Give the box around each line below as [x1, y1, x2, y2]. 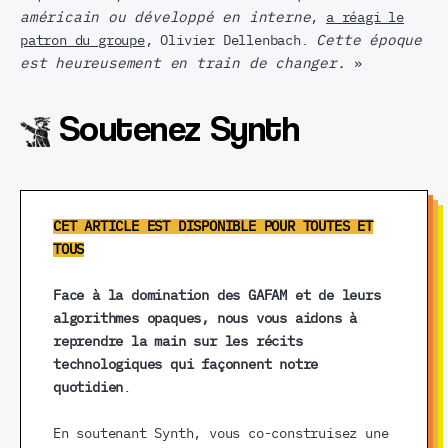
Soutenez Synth [58, 106, 300, 149]
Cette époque [316, 33, 423, 48]
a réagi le [326, 10, 405, 25]
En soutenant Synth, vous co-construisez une [53, 426, 389, 441]
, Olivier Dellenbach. [144, 33, 317, 48]
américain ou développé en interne [20, 10, 311, 25]
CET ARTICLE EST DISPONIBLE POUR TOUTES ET [53, 219, 373, 234]
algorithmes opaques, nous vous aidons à [53, 311, 358, 326]
